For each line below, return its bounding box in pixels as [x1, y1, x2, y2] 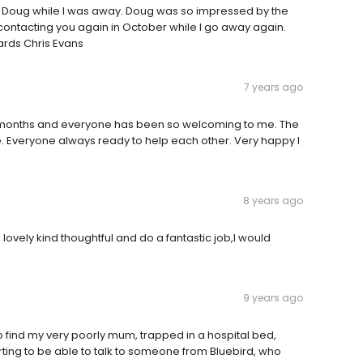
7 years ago [244, 80, 303, 95]
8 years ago [243, 194, 303, 208]
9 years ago [243, 291, 303, 305]
